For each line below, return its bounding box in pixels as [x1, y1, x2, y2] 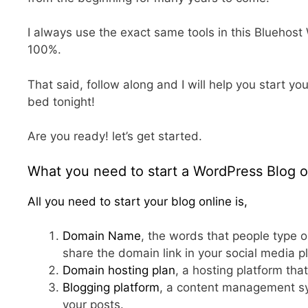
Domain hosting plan [63, 263, 175, 278]
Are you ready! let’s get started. [27, 129, 202, 144]
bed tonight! [27, 94, 95, 109]
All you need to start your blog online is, [27, 194, 247, 208]
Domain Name [63, 229, 141, 243]
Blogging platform [63, 280, 159, 295]
